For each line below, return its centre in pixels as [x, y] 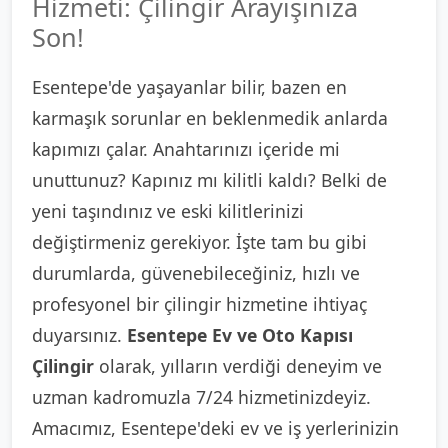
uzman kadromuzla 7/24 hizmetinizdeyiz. [201, 397]
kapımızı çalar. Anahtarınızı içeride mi [186, 149]
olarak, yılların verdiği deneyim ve [238, 366]
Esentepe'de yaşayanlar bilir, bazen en [189, 87]
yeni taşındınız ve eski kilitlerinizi [168, 211]
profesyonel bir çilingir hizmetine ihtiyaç [199, 304]
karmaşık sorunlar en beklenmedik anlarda [210, 118]
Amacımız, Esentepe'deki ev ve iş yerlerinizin [215, 428]
